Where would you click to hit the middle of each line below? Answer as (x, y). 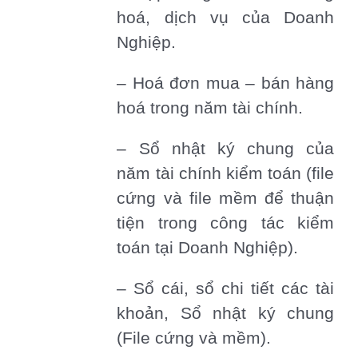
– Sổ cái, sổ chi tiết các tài (225, 289)
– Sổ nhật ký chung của (225, 149)
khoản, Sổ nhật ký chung (225, 314)
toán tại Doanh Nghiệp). (208, 248)
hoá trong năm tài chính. (210, 108)
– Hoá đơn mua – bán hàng (225, 84)
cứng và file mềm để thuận (225, 199)
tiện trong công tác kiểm (225, 223)
